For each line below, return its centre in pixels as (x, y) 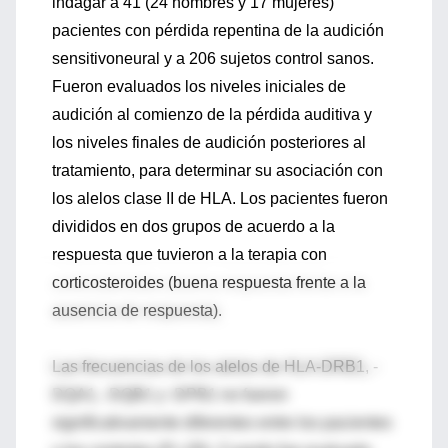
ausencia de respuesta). (137, 310)
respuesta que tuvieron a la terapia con (189, 254)
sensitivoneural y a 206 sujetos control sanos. (213, 58)
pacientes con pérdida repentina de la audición (218, 30)
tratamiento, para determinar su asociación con (217, 170)
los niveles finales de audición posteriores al (209, 142)
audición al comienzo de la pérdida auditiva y (212, 114)
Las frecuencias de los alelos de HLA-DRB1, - (215, 366)
